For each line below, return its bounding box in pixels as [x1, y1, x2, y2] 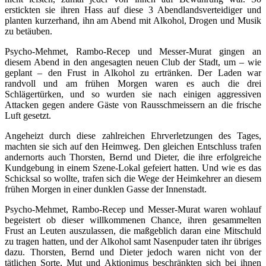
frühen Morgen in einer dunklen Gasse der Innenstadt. [5, 183, 207, 194]
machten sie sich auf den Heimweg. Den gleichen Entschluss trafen [5, 141, 261, 151]
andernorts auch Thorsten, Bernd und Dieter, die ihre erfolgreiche [5, 151, 261, 162]
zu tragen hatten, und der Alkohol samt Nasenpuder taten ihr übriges [5, 236, 261, 246]
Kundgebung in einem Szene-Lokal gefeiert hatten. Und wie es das [5, 162, 261, 173]
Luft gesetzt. [5, 110, 51, 121]
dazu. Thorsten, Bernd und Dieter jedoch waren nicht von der [5, 246, 261, 257]
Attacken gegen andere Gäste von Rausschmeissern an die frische [5, 99, 261, 110]
